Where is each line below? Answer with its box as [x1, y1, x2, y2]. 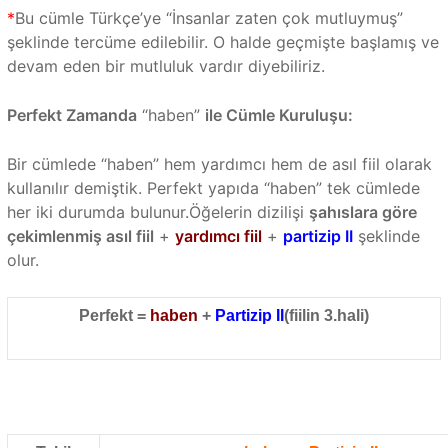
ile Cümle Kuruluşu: [204, 105, 353, 126]
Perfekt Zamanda [6, 105, 137, 126]
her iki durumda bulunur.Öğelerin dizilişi [6, 202, 309, 223]
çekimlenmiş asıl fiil [6, 226, 154, 247]
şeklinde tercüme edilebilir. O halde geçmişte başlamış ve [6, 32, 439, 53]
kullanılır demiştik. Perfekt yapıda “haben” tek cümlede [6, 178, 420, 199]
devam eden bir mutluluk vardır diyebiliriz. [6, 56, 325, 77]
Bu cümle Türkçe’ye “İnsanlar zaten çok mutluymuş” [14, 8, 403, 29]
